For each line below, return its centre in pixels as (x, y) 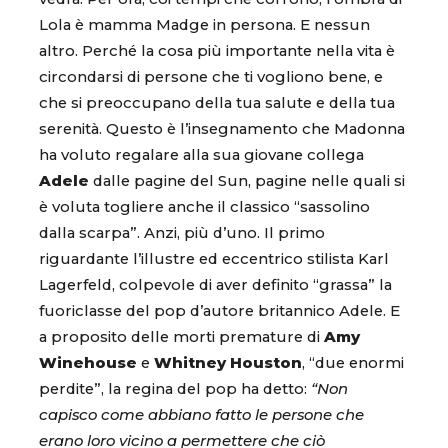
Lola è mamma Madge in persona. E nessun (204, 25)
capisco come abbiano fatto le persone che (201, 415)
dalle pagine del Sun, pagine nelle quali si (247, 181)
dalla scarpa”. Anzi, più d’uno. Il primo (182, 233)
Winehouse (88, 363)
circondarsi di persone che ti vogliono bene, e (211, 77)
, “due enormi (353, 363)
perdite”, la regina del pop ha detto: (175, 389)
